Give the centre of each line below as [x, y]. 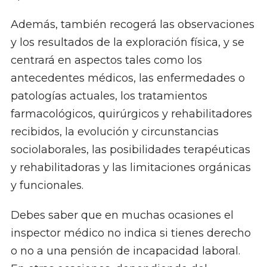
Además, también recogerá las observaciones [132, 25]
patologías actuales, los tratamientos [109, 96]
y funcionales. [47, 186]
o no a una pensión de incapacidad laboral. [125, 251]
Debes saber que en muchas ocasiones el [122, 215]
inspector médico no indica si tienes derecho [131, 233]
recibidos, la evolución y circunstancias [114, 132]
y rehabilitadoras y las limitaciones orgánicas [131, 168]
